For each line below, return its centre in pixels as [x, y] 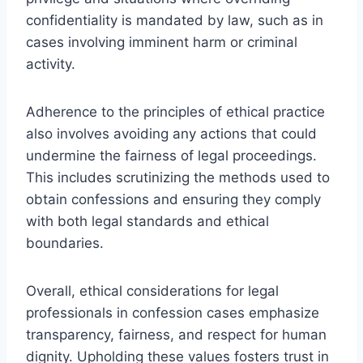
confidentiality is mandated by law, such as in [175, 20]
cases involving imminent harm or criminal [162, 42]
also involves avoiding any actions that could [171, 133]
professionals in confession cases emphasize [173, 312]
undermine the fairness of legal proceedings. [171, 155]
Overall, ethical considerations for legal [152, 290]
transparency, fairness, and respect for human [176, 334]
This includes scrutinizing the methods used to [178, 177]
